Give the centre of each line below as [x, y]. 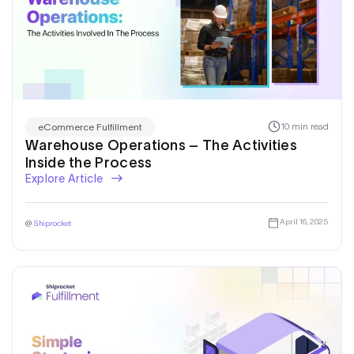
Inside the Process [89, 162]
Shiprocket [52, 223]
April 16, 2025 [303, 222]
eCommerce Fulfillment [90, 126]
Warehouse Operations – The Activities [162, 145]
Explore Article [66, 178]
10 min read [305, 126]
